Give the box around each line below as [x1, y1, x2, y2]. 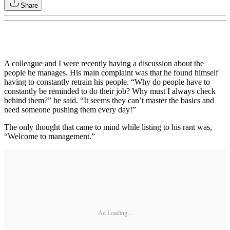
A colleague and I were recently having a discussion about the [4, 59, 204, 68]
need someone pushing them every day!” [4, 105, 136, 114]
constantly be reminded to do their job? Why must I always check [4, 86, 216, 95]
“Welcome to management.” [4, 131, 95, 141]
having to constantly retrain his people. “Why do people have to [4, 77, 210, 86]
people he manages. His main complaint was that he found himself [4, 68, 218, 77]
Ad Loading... [98, 209, 132, 217]
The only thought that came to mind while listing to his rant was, [4, 122, 212, 131]
